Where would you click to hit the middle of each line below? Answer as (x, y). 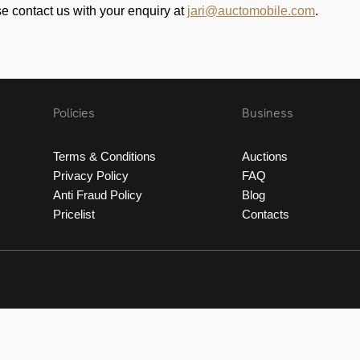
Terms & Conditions (104, 156)
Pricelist (74, 214)
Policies (74, 113)
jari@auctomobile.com (251, 11)
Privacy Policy (90, 176)
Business (268, 113)
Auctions (265, 156)
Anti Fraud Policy (97, 195)
